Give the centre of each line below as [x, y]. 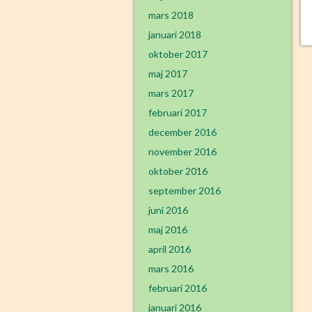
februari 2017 [178, 112]
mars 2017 [171, 93]
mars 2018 [171, 15]
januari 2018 [175, 34]
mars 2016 [171, 268]
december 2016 [182, 132]
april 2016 [170, 249]
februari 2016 [178, 288]
